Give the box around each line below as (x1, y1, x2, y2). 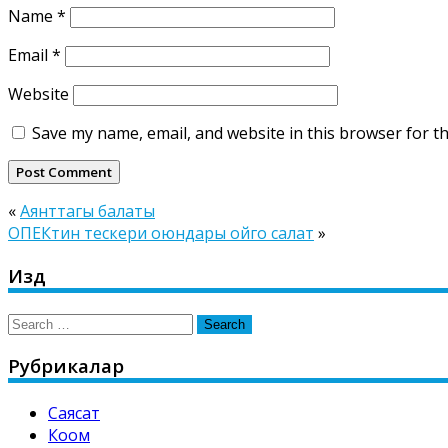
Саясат (48, 402, 100, 425)
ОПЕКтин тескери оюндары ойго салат (8, 222, 314, 245)
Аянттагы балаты (20, 200, 155, 223)
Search (7, 310, 58, 333)
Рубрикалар (8, 353, 124, 379)
